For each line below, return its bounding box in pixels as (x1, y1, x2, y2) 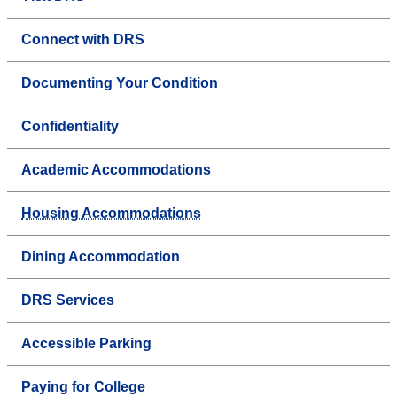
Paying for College (21, 379, 145, 395)
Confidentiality (21, 119, 119, 135)
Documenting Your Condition (21, 75, 218, 91)
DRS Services (21, 292, 114, 308)
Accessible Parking (21, 336, 152, 352)
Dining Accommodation (21, 249, 180, 265)
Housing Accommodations (21, 206, 201, 222)
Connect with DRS (21, 32, 144, 48)
